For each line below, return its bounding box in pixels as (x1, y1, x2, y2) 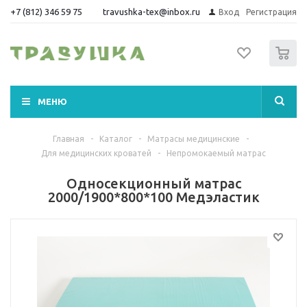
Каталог (99, 134, 132, 143)
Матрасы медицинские (147, 134, 240, 143)
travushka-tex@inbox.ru (103, 6, 200, 16)
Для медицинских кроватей (41, 149, 151, 158)
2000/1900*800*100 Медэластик (47, 189, 260, 205)
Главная (52, 134, 84, 143)
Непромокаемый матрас (167, 149, 266, 158)
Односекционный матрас (66, 175, 241, 191)
